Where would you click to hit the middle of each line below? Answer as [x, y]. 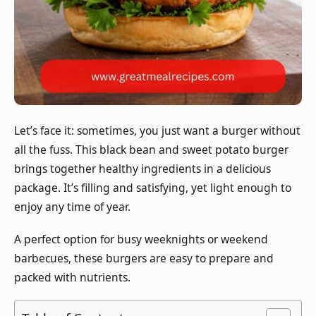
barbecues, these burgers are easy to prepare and [144, 258]
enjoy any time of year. [74, 207]
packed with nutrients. [72, 277]
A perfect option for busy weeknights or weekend [141, 239]
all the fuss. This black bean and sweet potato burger [151, 150]
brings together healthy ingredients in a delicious [142, 169]
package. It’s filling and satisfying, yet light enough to [153, 188]
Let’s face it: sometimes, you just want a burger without [157, 131]
